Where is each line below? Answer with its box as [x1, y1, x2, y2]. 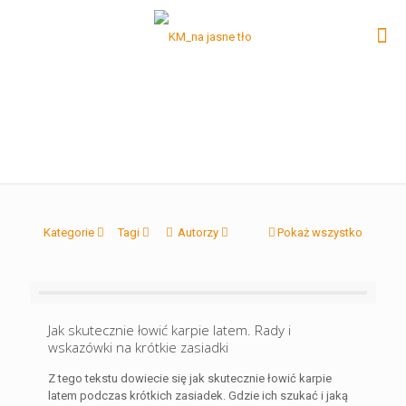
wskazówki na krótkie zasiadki [48, 337, 228, 356]
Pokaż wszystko [277, 225, 362, 239]
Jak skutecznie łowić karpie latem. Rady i [48, 320, 291, 339]
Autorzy [178, 225, 218, 239]
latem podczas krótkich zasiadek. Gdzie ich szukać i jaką [48, 388, 348, 402]
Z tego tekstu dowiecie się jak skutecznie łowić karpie [48, 371, 332, 385]
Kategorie [43, 225, 94, 239]
